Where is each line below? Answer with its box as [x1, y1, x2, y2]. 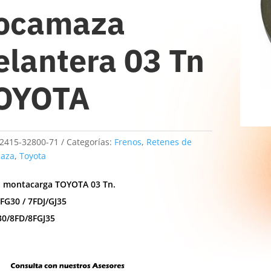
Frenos [114, 135, 142, 148]
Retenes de [146, 135, 192, 148]
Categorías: [67, 135, 115, 148]
